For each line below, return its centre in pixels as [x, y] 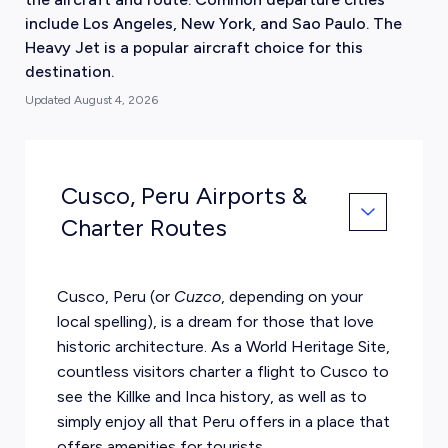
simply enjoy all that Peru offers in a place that [223, 421]
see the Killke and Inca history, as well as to [211, 396]
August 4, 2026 [115, 100]
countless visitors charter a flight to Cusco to [222, 371]
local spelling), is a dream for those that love [215, 321]
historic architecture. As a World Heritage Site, [223, 346]
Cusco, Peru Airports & [183, 195]
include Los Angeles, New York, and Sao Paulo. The [213, 23]
